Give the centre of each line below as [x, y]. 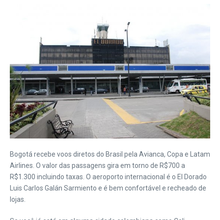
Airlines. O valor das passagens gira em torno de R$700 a [97, 165]
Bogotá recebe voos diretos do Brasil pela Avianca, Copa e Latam [110, 154]
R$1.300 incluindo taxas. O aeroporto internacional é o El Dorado [108, 177]
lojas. [18, 199]
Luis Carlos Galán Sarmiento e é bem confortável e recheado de [108, 188]
